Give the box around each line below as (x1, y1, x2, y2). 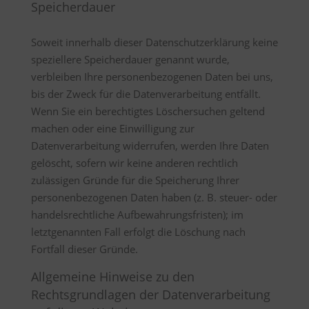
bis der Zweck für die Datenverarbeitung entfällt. (30, 87, 261, 101)
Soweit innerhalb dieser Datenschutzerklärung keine (30, 35, 278, 49)
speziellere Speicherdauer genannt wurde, (30, 52, 230, 66)
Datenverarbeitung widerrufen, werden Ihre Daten (30, 139, 269, 152)
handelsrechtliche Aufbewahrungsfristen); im (30, 208, 243, 221)
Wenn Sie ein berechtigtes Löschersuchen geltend (30, 104, 265, 118)
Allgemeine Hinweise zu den (30, 268, 195, 285)
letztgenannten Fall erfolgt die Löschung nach (30, 225, 246, 239)
